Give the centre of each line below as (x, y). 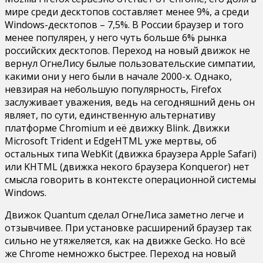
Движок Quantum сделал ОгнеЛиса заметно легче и (124, 215)
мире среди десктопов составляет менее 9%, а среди (127, 11)
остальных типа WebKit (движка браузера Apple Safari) (131, 154)
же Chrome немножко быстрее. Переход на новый (120, 253)
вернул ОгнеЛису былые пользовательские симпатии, (130, 63)
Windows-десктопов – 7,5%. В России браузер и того (124, 24)
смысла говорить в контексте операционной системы (130, 179)
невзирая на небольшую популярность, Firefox (113, 89)
